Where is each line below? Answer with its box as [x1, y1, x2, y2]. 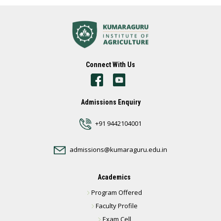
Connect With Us [86, 61, 135, 69]
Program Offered [91, 188, 143, 197]
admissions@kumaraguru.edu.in [69, 145, 167, 154]
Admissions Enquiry [80, 98, 141, 106]
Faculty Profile [96, 201, 138, 211]
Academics [98, 173, 131, 182]
